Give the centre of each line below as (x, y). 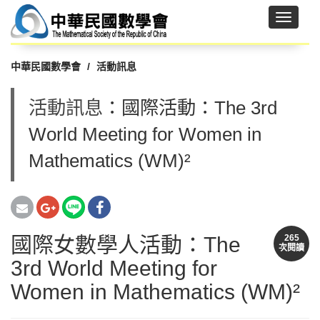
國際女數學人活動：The (126, 245)
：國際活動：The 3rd (190, 108)
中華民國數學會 (46, 66)
